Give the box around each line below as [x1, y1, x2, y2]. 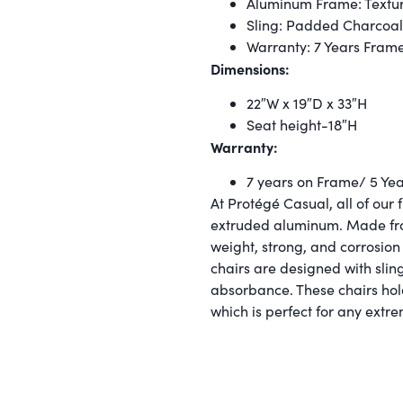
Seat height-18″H [246, 115, 357, 135]
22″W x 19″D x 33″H [246, 94, 367, 113]
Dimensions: [210, 58, 290, 78]
